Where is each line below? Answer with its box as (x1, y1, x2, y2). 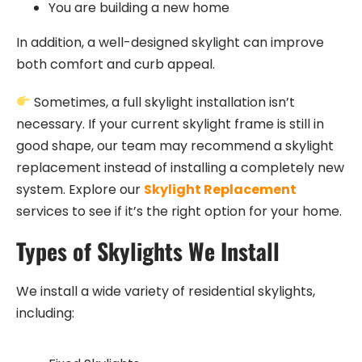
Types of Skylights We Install (16, 234, 280, 267)
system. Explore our (16, 179, 144, 199)
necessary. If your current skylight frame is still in (16, 114, 324, 133)
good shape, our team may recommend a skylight (16, 136, 334, 155)
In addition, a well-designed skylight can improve (16, 32, 324, 52)
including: (16, 303, 74, 322)
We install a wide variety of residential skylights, (16, 281, 315, 301)
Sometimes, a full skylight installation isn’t (31, 92, 296, 112)
